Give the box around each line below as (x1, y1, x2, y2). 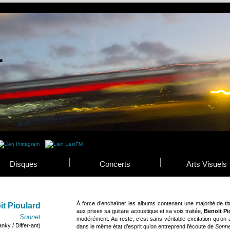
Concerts (100, 160, 130, 168)
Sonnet (20, 213, 41, 221)
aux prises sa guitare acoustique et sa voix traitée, (76, 208, 204, 214)
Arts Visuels (186, 160, 227, 168)
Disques (10, 160, 37, 168)
